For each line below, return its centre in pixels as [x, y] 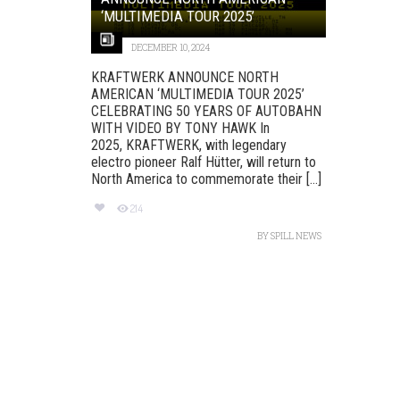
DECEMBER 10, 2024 [171, 47]
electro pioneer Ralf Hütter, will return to [204, 162]
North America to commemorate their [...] [206, 179]
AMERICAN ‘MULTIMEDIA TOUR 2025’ [198, 94]
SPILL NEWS [296, 236]
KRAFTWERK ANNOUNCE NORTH [185, 77]
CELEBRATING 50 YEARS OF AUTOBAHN [206, 111]
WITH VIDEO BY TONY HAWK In [180, 128]
